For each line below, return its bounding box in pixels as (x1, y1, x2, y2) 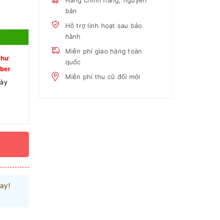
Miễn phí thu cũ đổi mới (65, 73, 140, 81)
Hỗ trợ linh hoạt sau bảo (65, 22, 142, 29)
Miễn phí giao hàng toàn (65, 47, 142, 55)
